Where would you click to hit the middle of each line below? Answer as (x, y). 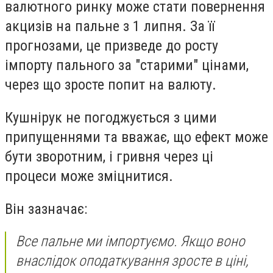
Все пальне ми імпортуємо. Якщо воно (130, 242)
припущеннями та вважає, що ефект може (136, 137)
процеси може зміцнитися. (89, 176)
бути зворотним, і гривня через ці (109, 156)
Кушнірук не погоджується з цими (111, 117)
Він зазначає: (46, 209)
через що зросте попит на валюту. (111, 85)
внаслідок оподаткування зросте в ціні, (132, 261)
